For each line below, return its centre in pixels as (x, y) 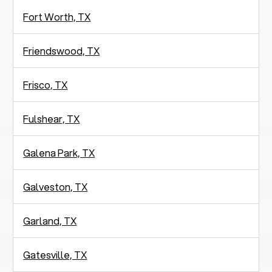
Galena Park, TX (59, 152)
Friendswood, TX (62, 50)
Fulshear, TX (52, 118)
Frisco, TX (46, 84)
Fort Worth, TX (57, 16)
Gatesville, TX (55, 254)
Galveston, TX (56, 186)
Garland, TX (50, 220)
